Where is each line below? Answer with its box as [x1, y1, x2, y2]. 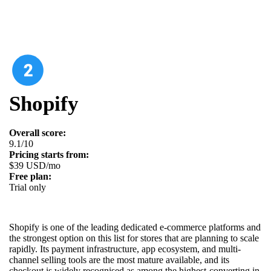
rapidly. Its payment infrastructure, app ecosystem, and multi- [9, 243, 241, 254]
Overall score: [9, 127, 66, 138]
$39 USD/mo [9, 160, 60, 171]
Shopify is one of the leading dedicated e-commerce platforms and [9, 221, 261, 232]
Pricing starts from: [9, 149, 89, 160]
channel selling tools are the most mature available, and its [9, 254, 229, 265]
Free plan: [9, 171, 51, 181]
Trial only [9, 181, 46, 192]
